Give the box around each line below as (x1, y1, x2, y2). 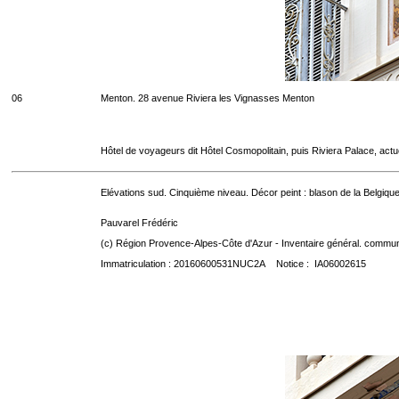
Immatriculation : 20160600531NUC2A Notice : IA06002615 (101, 258, 366, 269)
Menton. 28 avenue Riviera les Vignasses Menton (101, 93, 314, 103)
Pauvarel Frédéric (101, 217, 178, 228)
